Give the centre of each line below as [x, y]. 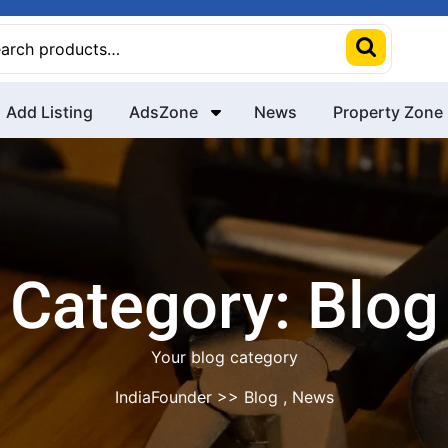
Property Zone [388, 112]
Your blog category [224, 357]
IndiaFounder [163, 397]
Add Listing [49, 112]
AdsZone [163, 112]
